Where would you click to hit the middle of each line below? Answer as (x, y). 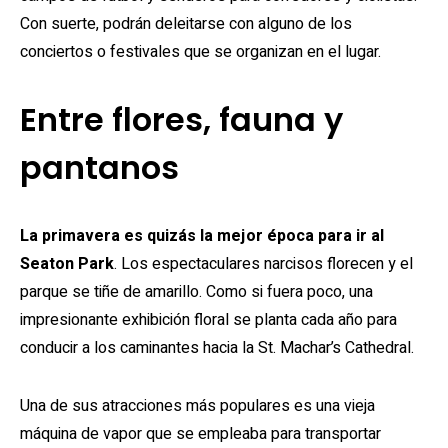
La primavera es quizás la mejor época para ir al (202, 236)
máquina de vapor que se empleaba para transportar (200, 434)
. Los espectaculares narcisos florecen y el (263, 264)
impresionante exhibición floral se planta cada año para (208, 320)
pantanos (99, 167)
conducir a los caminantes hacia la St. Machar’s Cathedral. (217, 348)
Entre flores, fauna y (181, 119)
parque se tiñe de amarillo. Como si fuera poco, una (196, 292)
